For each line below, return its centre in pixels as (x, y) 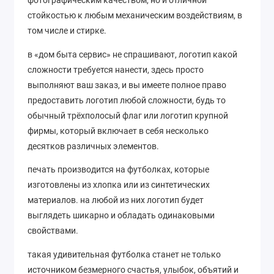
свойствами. (53, 231)
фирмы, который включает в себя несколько (118, 131)
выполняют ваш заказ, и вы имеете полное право (127, 85)
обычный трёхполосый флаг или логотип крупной (128, 115)
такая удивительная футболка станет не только (124, 254)
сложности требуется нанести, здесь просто (116, 69)
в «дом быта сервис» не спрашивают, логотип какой (132, 54)
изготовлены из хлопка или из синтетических (119, 185)
